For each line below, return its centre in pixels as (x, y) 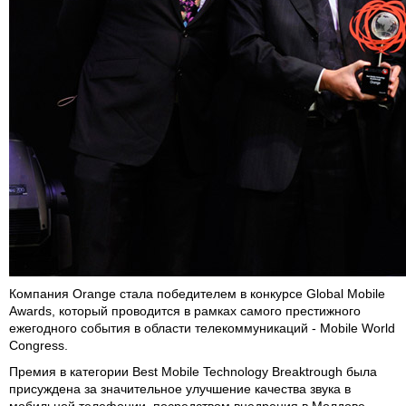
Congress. (39, 345)
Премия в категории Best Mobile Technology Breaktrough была (193, 372)
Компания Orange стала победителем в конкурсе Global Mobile (197, 294)
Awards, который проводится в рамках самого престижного (185, 311)
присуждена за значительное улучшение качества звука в (180, 389)
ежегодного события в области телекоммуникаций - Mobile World (202, 328)
